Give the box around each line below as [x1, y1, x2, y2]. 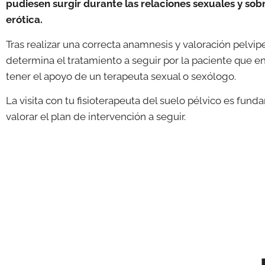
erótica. [6, 14, 43, 26]
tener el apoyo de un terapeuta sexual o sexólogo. [6, 70, 236, 82]
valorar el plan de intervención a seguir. [6, 111, 186, 123]
